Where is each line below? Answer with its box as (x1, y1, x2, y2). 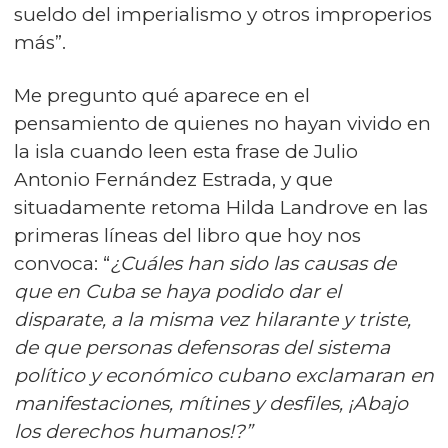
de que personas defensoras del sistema (14, 335, 390, 359)
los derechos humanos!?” (14, 419, 252, 443)
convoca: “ (14, 251, 110, 275)
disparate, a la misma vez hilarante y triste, (14, 307, 411, 331)
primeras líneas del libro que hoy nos (14, 223, 361, 247)
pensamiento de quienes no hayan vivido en (14, 111, 431, 135)
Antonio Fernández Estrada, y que (14, 167, 333, 191)
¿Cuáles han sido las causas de (110, 251, 396, 275)
